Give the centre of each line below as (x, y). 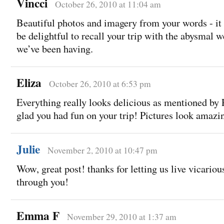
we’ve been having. (55, 49)
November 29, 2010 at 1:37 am (122, 217)
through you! (42, 182)
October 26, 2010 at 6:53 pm (100, 84)
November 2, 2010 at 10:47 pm (102, 150)
